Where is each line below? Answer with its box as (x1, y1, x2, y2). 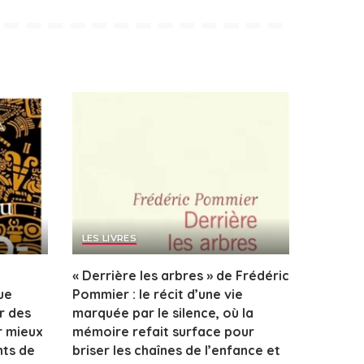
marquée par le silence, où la (71, 305, 253, 322)
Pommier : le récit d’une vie (71, 286, 243, 303)
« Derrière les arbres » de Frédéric (71, 267, 289, 284)
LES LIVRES (81, 232, 136, 245)
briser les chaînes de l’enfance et (71, 342, 280, 359)
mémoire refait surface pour (71, 323, 254, 340)
